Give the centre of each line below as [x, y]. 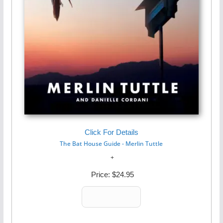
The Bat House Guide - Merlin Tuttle [111, 143]
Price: [100, 174]
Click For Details [111, 132]
